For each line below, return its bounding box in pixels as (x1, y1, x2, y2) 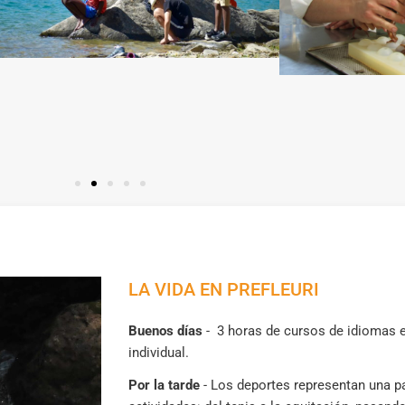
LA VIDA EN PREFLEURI (128, 278, 319, 300)
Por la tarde (128, 376, 200, 393)
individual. (128, 344, 189, 361)
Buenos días (128, 322, 206, 339)
